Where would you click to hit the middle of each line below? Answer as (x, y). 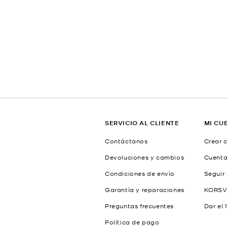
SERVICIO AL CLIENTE (142, 123)
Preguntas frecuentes (139, 206)
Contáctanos (126, 141)
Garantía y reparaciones (145, 190)
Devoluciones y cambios (145, 157)
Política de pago (132, 222)
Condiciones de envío (140, 173)
